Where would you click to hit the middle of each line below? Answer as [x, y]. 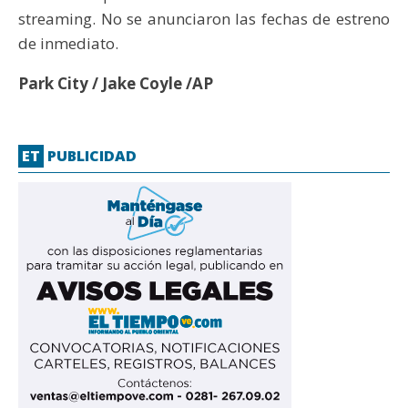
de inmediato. [68, 44]
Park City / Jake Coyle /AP [116, 84]
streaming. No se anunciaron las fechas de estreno [204, 19]
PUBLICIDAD [90, 156]
